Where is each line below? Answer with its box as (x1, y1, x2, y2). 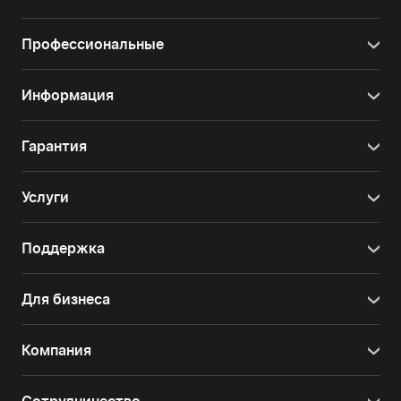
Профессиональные (21, 35, 164, 54)
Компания (21, 341, 91, 360)
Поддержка (21, 239, 105, 258)
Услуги (21, 188, 69, 207)
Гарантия (21, 137, 87, 156)
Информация (21, 86, 114, 105)
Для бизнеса (21, 290, 110, 309)
